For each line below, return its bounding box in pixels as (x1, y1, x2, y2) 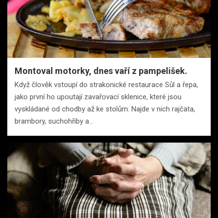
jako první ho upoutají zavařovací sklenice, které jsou (15, 92, 182, 101)
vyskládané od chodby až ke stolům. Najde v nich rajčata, (15, 104, 195, 113)
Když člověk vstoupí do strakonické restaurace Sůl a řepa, (15, 80, 198, 89)
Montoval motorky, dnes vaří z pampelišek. (15, 65, 187, 76)
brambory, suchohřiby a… (15, 116, 93, 126)
